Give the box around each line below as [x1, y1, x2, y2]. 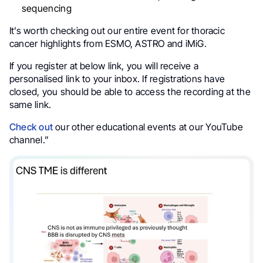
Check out [9, 120, 53, 133]
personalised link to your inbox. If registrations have [9, 72, 225, 85]
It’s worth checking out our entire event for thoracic [9, 24, 225, 36]
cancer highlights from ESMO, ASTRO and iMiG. [9, 37, 207, 49]
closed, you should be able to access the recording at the [9, 85, 251, 97]
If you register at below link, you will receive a [9, 59, 198, 72]
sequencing [21, 2, 72, 14]
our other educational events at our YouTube [53, 120, 243, 133]
